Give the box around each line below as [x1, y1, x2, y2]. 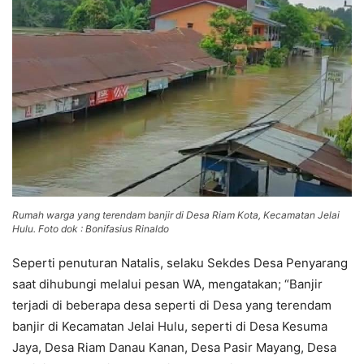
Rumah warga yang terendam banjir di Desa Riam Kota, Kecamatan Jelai [12, 208, 340, 221]
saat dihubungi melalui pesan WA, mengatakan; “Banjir [12, 275, 323, 292]
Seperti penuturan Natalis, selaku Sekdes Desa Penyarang [12, 254, 348, 271]
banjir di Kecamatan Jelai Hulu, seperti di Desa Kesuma [12, 318, 327, 334]
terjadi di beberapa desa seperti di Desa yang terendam [12, 297, 331, 313]
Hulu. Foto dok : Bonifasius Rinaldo [12, 222, 169, 235]
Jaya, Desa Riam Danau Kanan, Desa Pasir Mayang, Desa [12, 339, 336, 355]
